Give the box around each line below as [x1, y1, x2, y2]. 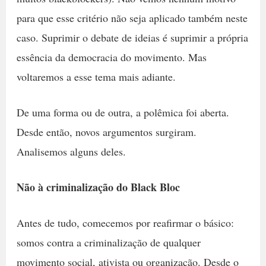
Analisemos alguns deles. [16, 144, 126, 159]
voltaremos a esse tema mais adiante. [16, 69, 176, 84]
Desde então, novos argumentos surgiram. [16, 124, 197, 139]
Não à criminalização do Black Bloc [16, 179, 180, 195]
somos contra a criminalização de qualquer [16, 235, 201, 249]
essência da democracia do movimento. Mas [16, 49, 207, 64]
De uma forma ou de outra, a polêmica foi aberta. [16, 104, 229, 119]
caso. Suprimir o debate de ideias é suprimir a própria [16, 30, 248, 45]
